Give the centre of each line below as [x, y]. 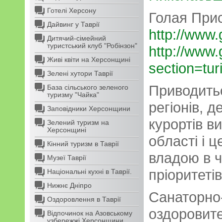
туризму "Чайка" [73, 95]
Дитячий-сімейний [77, 38]
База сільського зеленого [88, 87]
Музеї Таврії [67, 158]
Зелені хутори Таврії [80, 73]
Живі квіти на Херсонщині [89, 59]
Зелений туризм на [78, 122]
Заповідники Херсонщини [89, 109]
